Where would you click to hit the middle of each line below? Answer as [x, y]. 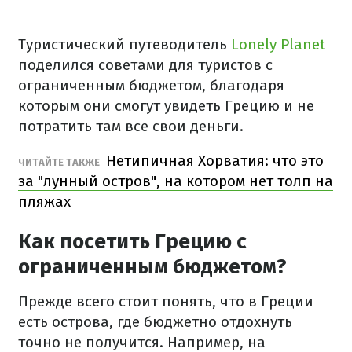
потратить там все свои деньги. [131, 126]
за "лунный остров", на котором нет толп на [176, 181]
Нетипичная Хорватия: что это [215, 161]
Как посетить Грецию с [132, 242]
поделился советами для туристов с [145, 65]
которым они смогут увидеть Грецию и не [166, 106]
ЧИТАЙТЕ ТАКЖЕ [60, 162]
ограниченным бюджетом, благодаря [151, 85]
